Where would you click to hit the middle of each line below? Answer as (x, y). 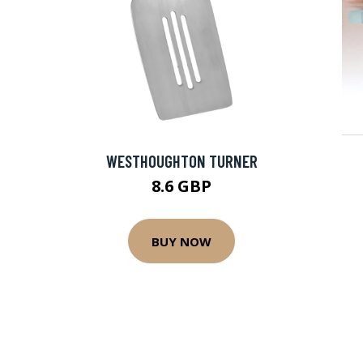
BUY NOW (181, 241)
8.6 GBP (181, 186)
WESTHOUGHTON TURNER (181, 161)
